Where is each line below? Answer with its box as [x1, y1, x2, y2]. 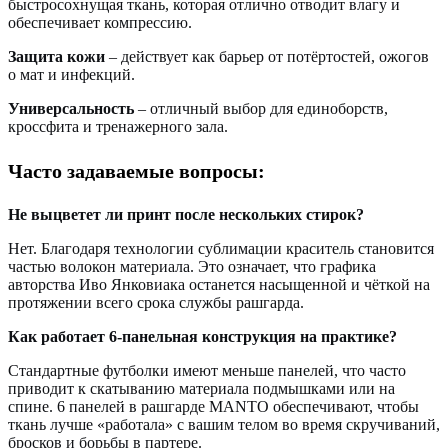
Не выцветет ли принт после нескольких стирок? [8, 205, 364, 223]
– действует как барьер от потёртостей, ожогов [105, 47, 429, 65]
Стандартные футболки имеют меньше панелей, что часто [8, 361, 406, 379]
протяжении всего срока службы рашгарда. [8, 293, 304, 311]
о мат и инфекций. [8, 65, 135, 83]
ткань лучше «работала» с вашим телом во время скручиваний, [8, 415, 440, 433]
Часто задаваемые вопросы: [8, 159, 265, 182]
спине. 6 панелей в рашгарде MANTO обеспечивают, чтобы [8, 397, 419, 415]
